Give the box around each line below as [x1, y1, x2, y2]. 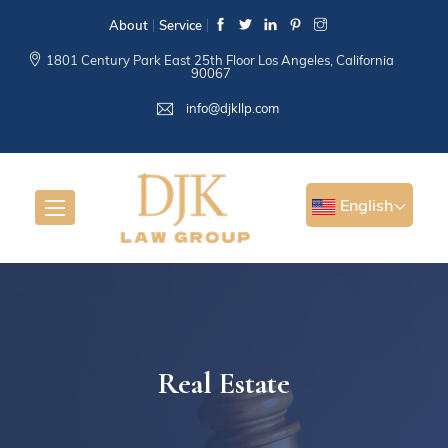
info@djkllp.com [182, 100, 279, 116]
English [335, 195, 393, 215]
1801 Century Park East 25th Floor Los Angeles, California [46, 52, 395, 68]
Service [158, 16, 202, 33]
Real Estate [158, 364, 290, 402]
